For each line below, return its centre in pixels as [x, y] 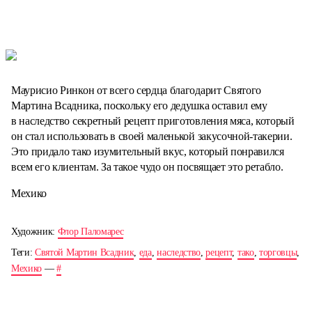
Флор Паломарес [91, 232]
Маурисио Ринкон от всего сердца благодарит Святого [136, 91]
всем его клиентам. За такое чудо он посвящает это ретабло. [147, 167]
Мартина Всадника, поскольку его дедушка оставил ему [139, 106]
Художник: [34, 232]
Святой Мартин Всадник [85, 253]
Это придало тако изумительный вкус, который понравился [148, 152]
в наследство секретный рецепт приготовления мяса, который [153, 121]
